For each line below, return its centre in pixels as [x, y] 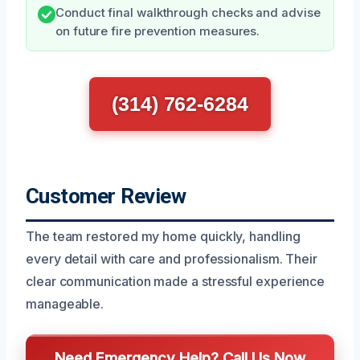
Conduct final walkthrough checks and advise [188, 12]
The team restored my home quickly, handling [163, 236]
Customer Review [106, 196]
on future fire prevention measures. [158, 31]
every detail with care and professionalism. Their [172, 258]
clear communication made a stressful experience [176, 281]
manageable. [65, 303]
